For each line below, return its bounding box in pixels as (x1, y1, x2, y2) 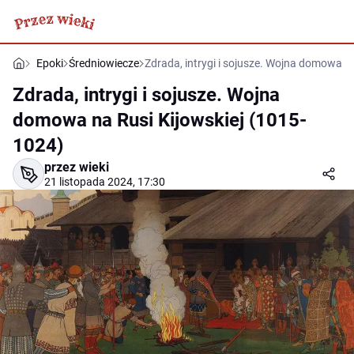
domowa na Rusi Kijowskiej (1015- (13, 109, 307, 131)
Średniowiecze (69, 57, 139, 70)
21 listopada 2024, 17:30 (44, 175, 165, 188)
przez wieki (44, 160, 109, 175)
